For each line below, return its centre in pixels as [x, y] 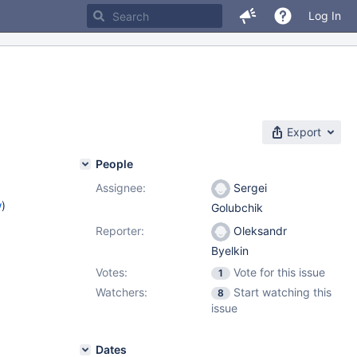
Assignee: [121, 188]
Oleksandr [259, 231]
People [114, 164]
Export [304, 132]
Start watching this [282, 292]
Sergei [249, 188]
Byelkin [230, 251]
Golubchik [237, 208]
